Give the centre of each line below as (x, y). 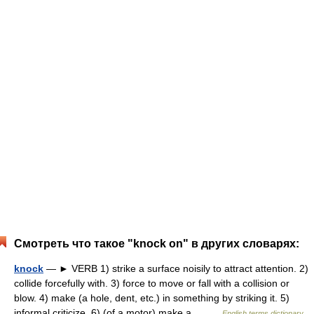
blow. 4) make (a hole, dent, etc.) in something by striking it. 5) (152, 298)
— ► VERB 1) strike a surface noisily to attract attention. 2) (176, 268)
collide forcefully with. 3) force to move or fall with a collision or (152, 283)
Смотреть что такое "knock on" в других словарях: (157, 244)
